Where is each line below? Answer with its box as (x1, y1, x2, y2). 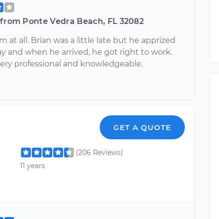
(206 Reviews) (76, 148, 124, 157)
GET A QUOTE (113, 122, 172, 132)
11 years (20, 161, 45, 170)
